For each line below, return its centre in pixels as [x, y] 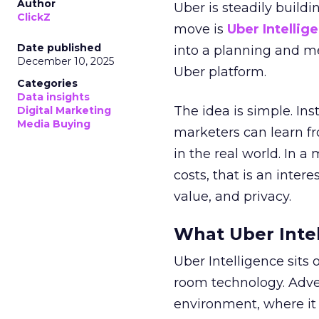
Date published [59, 48]
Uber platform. [220, 72]
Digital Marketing [64, 110]
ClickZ [34, 17]
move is [200, 29]
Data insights [53, 97]
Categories [47, 83]
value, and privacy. [232, 197]
